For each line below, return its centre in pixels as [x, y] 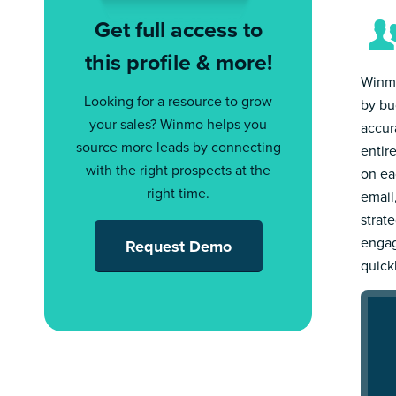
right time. [178, 194]
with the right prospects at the [178, 171]
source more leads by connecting [178, 148]
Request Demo [178, 247]
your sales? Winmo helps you [178, 125]
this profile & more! [178, 62]
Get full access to [178, 29]
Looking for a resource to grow [178, 102]
